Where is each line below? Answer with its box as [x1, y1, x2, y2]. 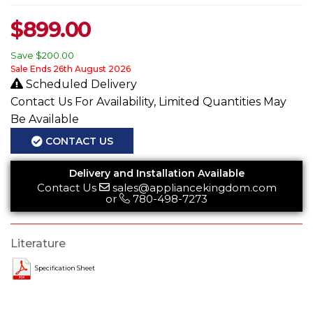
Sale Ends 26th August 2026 [10, 64, 131, 75]
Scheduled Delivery [23, 78, 137, 92]
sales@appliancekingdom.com [112, 180, 277, 194]
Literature [10, 236, 66, 250]
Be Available [10, 112, 79, 126]
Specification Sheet [34, 264, 95, 272]
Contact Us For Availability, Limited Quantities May [10, 95, 286, 109]
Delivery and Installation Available [68, 166, 245, 180]
